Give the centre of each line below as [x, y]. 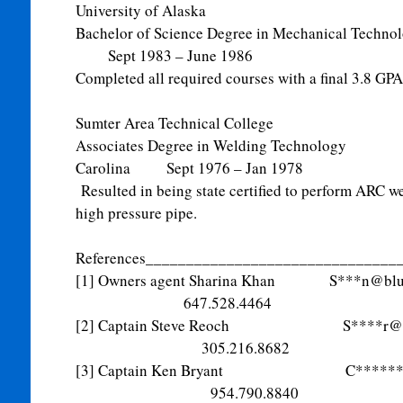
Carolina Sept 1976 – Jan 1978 [189, 168]
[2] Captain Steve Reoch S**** [229, 325]
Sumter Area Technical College [174, 123]
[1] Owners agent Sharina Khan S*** [218, 280]
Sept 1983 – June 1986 [164, 55]
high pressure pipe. [136, 213]
